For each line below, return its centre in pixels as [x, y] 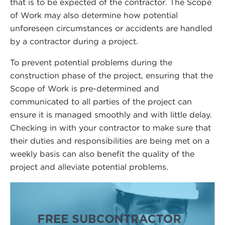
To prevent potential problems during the [91, 63]
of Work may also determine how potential [94, 16]
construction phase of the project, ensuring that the [111, 76]
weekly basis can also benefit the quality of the [102, 154]
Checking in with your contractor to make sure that [110, 128]
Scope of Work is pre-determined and [85, 89]
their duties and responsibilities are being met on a [110, 141]
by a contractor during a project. [74, 42]
